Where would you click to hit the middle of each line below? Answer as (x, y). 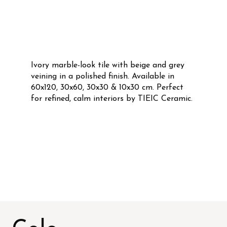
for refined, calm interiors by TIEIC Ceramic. (111, 99)
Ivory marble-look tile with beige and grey (107, 65)
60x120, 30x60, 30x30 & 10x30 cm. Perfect (107, 87)
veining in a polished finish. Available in (102, 76)
